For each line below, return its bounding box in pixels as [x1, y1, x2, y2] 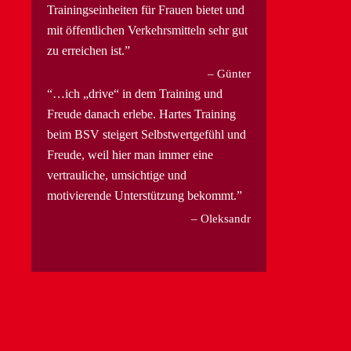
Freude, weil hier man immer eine [47, 147, 213, 161]
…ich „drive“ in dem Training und [52, 86, 223, 100]
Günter [217, 67, 251, 80]
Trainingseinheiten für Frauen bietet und [47, 2, 244, 16]
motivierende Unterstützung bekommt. [47, 188, 237, 202]
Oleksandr [201, 212, 251, 225]
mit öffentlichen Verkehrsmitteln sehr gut [47, 23, 248, 37]
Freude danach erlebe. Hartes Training [47, 107, 236, 121]
